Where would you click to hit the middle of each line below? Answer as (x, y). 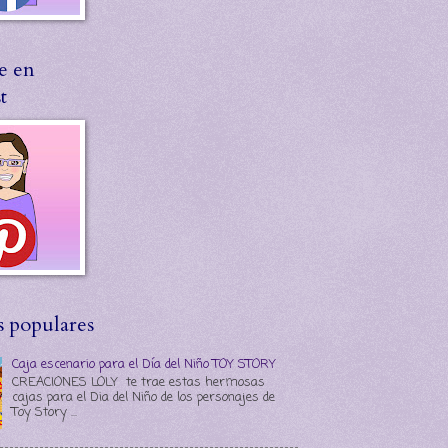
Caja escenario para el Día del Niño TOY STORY (144, 365)
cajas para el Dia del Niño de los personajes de (144, 397)
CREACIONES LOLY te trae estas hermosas (139, 382)
